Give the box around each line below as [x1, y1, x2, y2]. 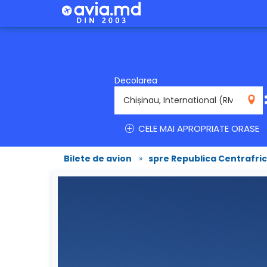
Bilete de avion [64, 153, 132, 164]
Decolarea [114, 74, 157, 86]
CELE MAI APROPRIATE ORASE [136, 122, 259, 135]
